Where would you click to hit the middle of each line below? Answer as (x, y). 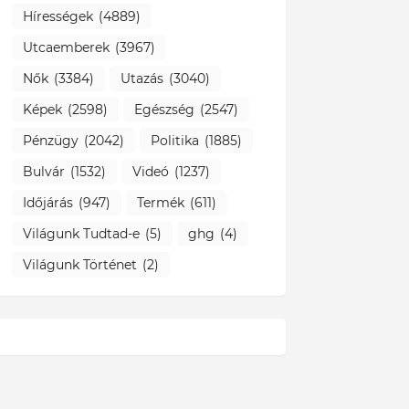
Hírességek (58, 16)
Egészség (164, 109)
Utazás (142, 78)
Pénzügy (50, 140)
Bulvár (43, 171)
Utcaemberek (66, 47)
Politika (174, 140)
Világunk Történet (79, 264)
